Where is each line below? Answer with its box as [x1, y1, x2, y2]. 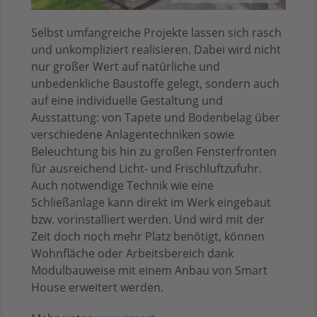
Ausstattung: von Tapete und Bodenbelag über [31, 109, 280, 125]
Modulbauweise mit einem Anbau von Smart [31, 262, 267, 278]
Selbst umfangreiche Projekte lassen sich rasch [31, 24, 282, 40]
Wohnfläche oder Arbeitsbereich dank [31, 245, 234, 261]
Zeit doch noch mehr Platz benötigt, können [31, 228, 265, 244]
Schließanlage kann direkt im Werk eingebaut [31, 194, 271, 210]
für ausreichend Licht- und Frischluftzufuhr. [31, 160, 262, 176]
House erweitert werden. [31, 279, 163, 295]
